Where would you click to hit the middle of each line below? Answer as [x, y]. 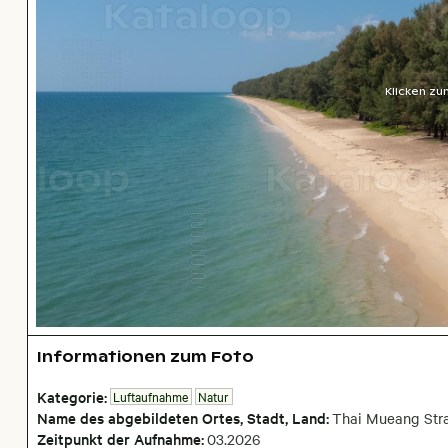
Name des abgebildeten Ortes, [141, 417]
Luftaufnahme [151, 396]
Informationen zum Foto [145, 357]
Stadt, [269, 417]
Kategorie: [71, 397]
